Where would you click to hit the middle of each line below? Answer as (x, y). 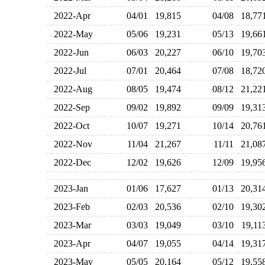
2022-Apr (70, 16)
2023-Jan (68, 188)
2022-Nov (70, 144)
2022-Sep (69, 107)
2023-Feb (69, 207)
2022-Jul (67, 71)
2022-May (71, 34)
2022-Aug (70, 89)
